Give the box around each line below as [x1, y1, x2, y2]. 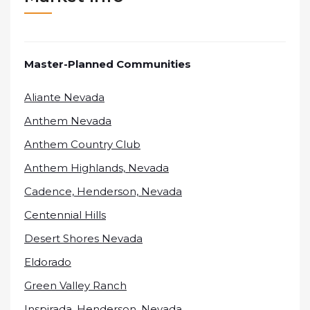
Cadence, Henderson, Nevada [24, 185, 182, 198]
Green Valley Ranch [24, 279, 127, 292]
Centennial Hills [24, 208, 106, 221]
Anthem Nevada [24, 114, 111, 127]
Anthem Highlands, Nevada [24, 161, 169, 174]
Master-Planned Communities [24, 57, 191, 71]
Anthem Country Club [24, 138, 140, 151]
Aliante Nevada [24, 91, 104, 104]
